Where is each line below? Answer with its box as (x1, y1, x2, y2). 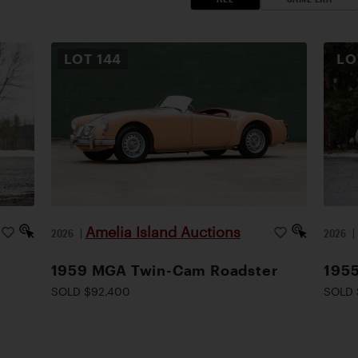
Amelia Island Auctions (85, 224, 241, 240)
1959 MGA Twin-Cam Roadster (50, 262, 278, 278)
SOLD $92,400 (50, 284, 130, 298)
